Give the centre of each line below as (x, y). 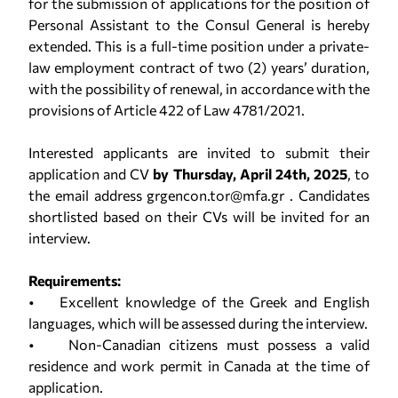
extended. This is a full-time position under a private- (199, 46)
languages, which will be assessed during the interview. (198, 323)
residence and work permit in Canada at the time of (199, 366)
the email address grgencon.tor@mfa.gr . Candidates (199, 195)
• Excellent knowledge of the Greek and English (199, 302)
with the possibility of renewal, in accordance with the (199, 88)
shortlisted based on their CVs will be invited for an (199, 216)
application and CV (91, 174)
